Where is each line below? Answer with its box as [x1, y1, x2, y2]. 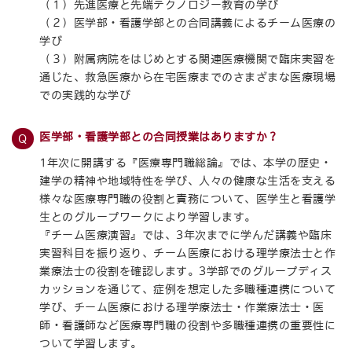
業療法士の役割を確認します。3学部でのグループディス [39, 266, 332, 277]
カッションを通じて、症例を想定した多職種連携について [39, 284, 336, 295]
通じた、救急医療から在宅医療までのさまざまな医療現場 [39, 71, 336, 82]
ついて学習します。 [39, 338, 142, 349]
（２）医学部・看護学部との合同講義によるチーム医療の [39, 17, 336, 28]
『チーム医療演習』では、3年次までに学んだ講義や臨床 [39, 229, 332, 240]
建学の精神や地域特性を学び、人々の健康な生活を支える [39, 175, 336, 186]
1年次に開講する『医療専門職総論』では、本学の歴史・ [39, 157, 332, 168]
